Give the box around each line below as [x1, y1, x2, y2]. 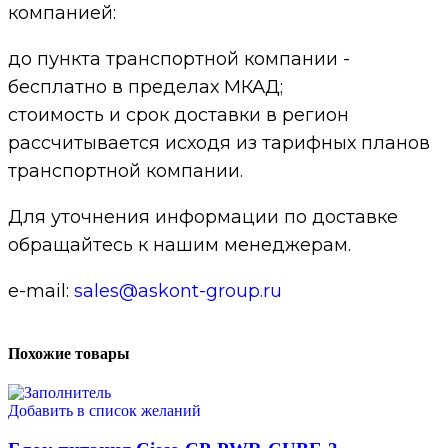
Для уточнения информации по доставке [8, 206, 398, 229]
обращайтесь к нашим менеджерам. [8, 234, 351, 257]
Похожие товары [8, 344, 130, 362]
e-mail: [8, 280, 74, 303]
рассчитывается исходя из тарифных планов [8, 132, 430, 155]
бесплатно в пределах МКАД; [8, 76, 283, 99]
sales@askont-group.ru [74, 280, 282, 303]
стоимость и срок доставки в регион [8, 104, 349, 127]
